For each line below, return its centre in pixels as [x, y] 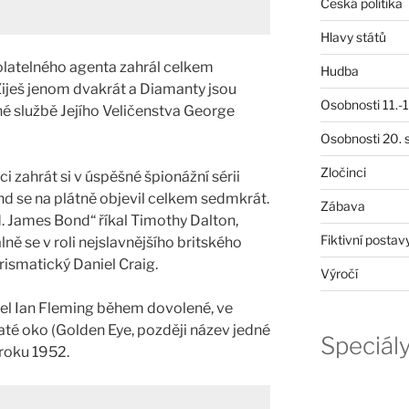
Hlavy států [353, 37]
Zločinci [343, 172]
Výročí [339, 273]
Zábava [342, 205]
